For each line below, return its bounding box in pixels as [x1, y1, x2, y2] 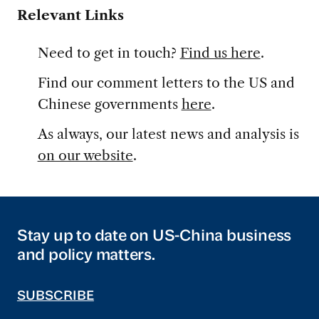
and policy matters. [16, 249, 155, 264]
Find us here [179, 44, 261, 62]
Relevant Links [16, 6, 124, 24]
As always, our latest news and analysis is [37, 125, 299, 143]
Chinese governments [37, 95, 182, 113]
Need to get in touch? [37, 44, 180, 62]
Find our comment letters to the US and [37, 74, 295, 92]
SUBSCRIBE [16, 290, 94, 303]
